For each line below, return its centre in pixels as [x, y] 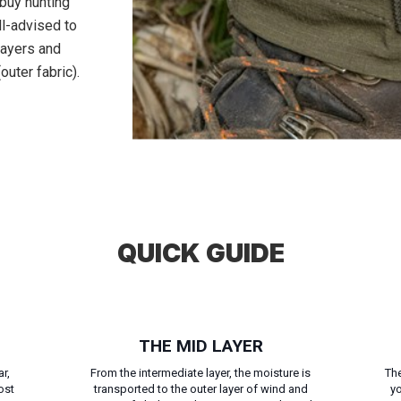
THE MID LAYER [200, 346]
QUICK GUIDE [200, 253]
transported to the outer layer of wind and [200, 388]
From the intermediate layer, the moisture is [200, 372]
